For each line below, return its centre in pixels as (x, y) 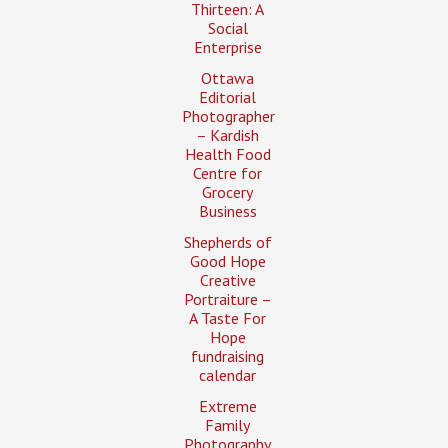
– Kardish (228, 134)
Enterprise (227, 46)
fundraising (228, 355)
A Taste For (228, 317)
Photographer (228, 115)
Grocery (228, 191)
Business (227, 210)
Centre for (228, 172)
